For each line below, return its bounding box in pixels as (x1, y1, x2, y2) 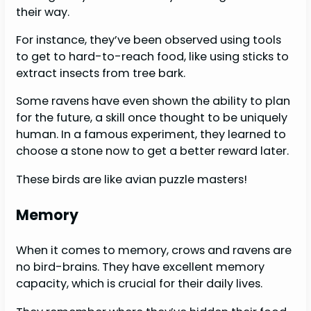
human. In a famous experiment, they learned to (16, 126, 287, 143)
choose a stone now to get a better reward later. (16, 143, 292, 160)
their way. (16, 3, 73, 20)
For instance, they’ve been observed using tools (16, 32, 282, 49)
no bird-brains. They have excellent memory (16, 259, 265, 276)
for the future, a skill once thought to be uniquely (16, 110, 288, 126)
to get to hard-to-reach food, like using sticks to (16, 49, 289, 65)
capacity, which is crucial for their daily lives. (16, 276, 266, 292)
